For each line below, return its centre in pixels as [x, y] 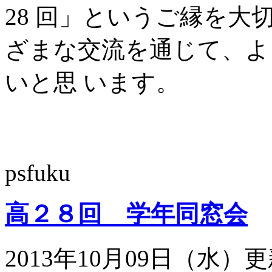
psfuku [38, 172]
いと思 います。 [92, 82]
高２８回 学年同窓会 [126, 214]
